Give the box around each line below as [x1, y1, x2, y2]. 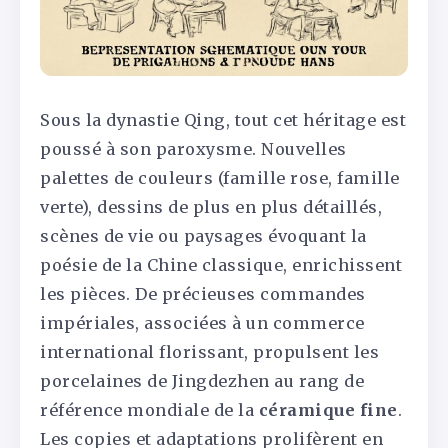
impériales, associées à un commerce [40, 313, 365, 334]
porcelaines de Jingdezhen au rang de [40, 371, 364, 392]
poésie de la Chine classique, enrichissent [40, 255, 402, 276]
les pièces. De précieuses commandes [40, 284, 366, 305]
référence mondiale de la [40, 400, 259, 421]
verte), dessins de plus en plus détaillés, [40, 197, 382, 218]
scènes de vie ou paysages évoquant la [40, 226, 367, 247]
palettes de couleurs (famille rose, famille [40, 168, 400, 189]
